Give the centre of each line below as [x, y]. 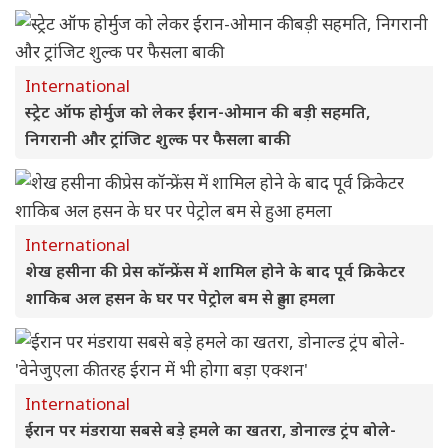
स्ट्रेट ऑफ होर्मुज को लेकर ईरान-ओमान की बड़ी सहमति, [197, 112]
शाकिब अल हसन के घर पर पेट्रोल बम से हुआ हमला [180, 298]
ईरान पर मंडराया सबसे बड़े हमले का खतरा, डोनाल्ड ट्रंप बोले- [210, 430]
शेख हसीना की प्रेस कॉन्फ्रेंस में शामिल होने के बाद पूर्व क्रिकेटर [215, 271]
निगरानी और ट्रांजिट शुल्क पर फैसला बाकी [158, 139]
